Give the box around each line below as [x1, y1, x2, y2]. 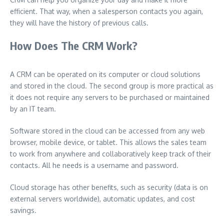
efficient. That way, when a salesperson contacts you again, [10, 7, 203, 15]
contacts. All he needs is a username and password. [10, 161, 178, 169]
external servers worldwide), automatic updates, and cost [10, 194, 195, 203]
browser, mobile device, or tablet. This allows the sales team [10, 138, 206, 146]
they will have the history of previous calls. [10, 18, 148, 27]
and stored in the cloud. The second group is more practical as [10, 81, 213, 90]
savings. [10, 206, 36, 214]
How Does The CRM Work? [10, 38, 138, 52]
